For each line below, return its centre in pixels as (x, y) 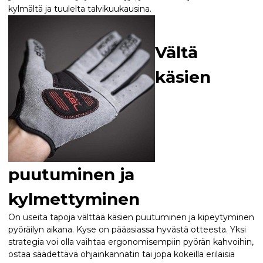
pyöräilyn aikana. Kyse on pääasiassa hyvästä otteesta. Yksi (127, 229)
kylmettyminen (74, 199)
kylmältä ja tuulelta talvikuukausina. (80, 9)
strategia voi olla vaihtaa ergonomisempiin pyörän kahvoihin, (131, 242)
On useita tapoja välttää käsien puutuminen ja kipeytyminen (131, 217)
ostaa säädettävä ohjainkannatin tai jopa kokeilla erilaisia (122, 254)
